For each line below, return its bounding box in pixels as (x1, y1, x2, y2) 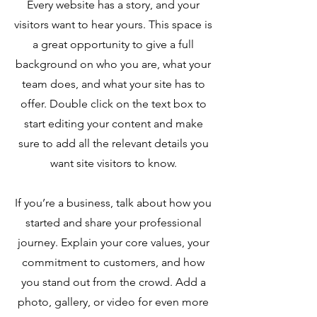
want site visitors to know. (50, 156, 177, 170)
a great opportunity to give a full (33, 38, 194, 51)
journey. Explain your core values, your (17, 236, 209, 249)
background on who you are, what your (16, 57, 211, 71)
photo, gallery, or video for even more (18, 295, 209, 309)
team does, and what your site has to (21, 77, 205, 91)
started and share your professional (25, 216, 202, 229)
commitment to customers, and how (22, 255, 204, 269)
